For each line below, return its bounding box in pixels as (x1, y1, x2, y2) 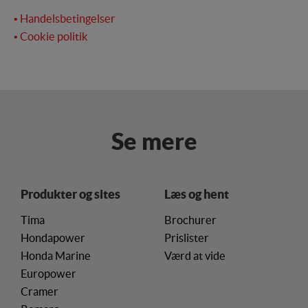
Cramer (21, 285, 58, 298)
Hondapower (21, 232, 85, 245)
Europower (21, 267, 76, 280)
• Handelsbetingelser (14, 12, 115, 25)
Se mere (111, 128, 197, 155)
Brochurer (164, 214, 217, 227)
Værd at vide (164, 250, 225, 263)
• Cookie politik (14, 30, 88, 43)
